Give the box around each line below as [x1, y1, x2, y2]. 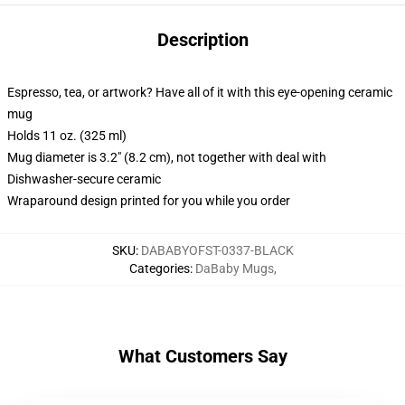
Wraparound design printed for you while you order [7, 193, 290, 208]
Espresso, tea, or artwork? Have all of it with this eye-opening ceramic [7, 85, 392, 99]
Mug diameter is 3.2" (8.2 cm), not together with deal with [7, 150, 326, 165]
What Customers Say [118, 345, 287, 367]
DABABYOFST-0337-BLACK [140, 243, 294, 258]
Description [156, 29, 249, 51]
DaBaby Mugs [194, 261, 274, 276]
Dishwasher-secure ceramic [7, 172, 161, 186]
